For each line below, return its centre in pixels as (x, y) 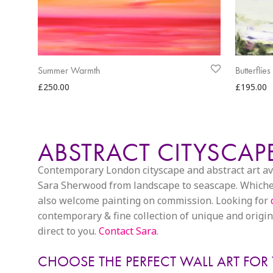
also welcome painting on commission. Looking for (154, 200)
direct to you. (68, 231)
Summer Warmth (69, 70)
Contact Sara (128, 231)
